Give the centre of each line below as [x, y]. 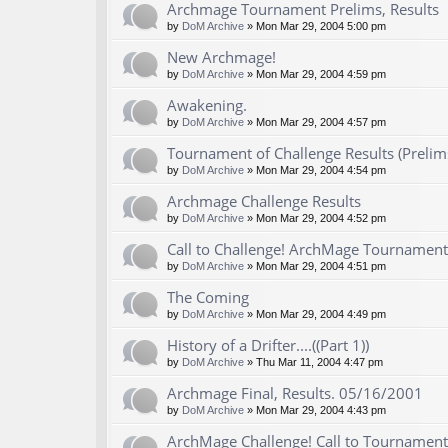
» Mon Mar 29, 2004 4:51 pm [315, 266]
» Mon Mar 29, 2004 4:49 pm [315, 314]
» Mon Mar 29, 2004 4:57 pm [315, 122]
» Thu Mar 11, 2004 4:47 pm [313, 362]
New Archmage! [221, 57]
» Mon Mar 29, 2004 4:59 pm [315, 74]
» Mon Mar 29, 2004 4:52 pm [315, 218]
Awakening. [207, 105]
